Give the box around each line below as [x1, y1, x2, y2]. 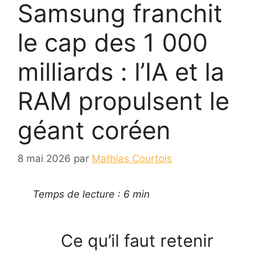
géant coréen [18, 115, 171, 145]
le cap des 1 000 [18, 27, 208, 57]
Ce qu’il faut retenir [56, 230, 214, 251]
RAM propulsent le [18, 85, 229, 116]
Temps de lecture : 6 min [30, 188, 150, 201]
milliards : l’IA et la [18, 56, 225, 87]
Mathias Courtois [92, 153, 172, 165]
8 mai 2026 [18, 153, 71, 165]
